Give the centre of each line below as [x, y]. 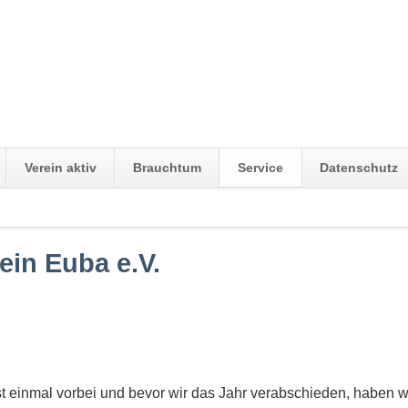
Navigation [36, 206]
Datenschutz [359, 167]
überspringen [43, 225]
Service [261, 167]
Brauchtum [167, 167]
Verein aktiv [60, 167]
